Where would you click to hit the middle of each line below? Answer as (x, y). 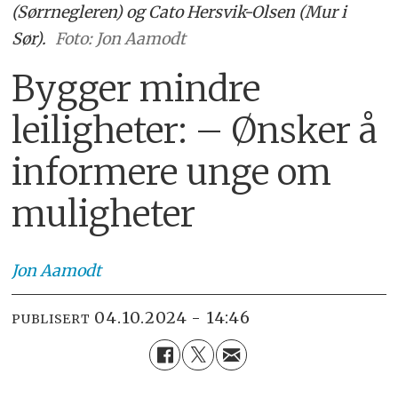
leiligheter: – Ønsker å (195, 131)
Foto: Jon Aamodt (120, 39)
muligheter (104, 215)
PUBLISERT (51, 318)
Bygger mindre (136, 89)
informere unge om (172, 173)
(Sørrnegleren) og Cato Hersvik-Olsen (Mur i (179, 12)
